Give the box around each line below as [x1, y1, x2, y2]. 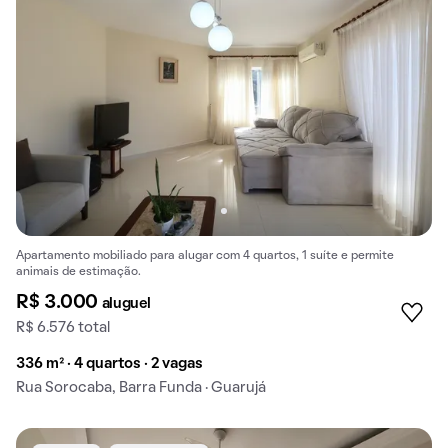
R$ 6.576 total [16, 320, 110, 335]
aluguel [101, 296, 151, 311]
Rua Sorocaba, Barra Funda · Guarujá [16, 380, 266, 395]
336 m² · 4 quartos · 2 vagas [16, 356, 203, 371]
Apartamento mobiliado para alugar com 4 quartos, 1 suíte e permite [16, 250, 394, 261]
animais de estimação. [16, 266, 141, 277]
